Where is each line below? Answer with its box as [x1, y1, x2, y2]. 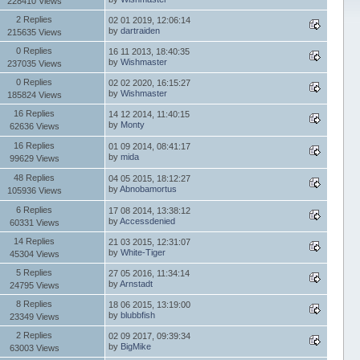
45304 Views [9, 248, 59, 259]
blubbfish [121, 309, 156, 320]
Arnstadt [120, 278, 153, 288]
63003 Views [9, 342, 59, 353]
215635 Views [6, 27, 62, 37]
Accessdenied [120, 215, 176, 226]
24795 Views [9, 280, 59, 290]
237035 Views [6, 58, 62, 68]
